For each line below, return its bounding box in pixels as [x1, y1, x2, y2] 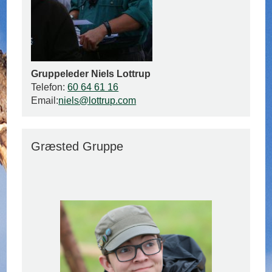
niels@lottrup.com [58, 95, 137, 106]
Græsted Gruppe [31, 140, 124, 154]
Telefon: [31, 82, 68, 93]
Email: [31, 95, 59, 106]
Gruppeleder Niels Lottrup [31, 69, 151, 80]
